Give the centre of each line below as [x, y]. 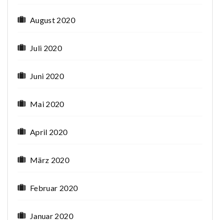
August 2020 [53, 20]
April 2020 [49, 132]
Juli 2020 [46, 48]
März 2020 [50, 160]
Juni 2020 [47, 76]
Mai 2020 [47, 104]
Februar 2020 [54, 188]
